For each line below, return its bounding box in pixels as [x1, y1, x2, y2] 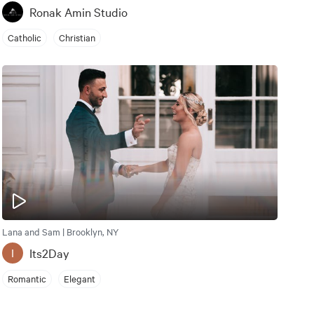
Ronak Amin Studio [29, 3, 128, 20]
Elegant [63, 272, 95, 285]
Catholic [7, 31, 41, 44]
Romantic [7, 272, 46, 285]
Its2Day [29, 244, 69, 261]
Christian [58, 31, 95, 44]
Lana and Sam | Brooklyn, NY [1, 224, 118, 238]
